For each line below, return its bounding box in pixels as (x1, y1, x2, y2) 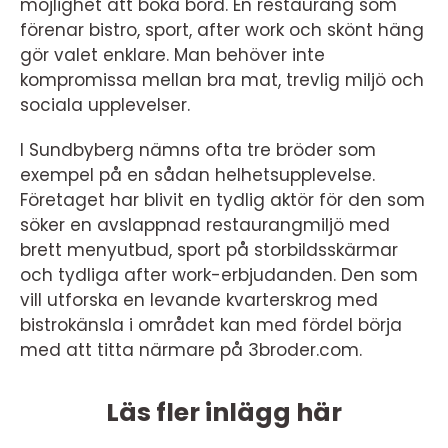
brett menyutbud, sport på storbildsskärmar (20, 238, 398, 263)
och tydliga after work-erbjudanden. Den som (20, 263, 418, 288)
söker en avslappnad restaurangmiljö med (20, 213, 390, 238)
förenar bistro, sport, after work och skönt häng (20, 18, 424, 43)
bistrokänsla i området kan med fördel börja (20, 313, 402, 338)
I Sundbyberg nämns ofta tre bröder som (20, 138, 376, 163)
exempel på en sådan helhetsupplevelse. (20, 163, 375, 188)
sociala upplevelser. (20, 93, 190, 118)
